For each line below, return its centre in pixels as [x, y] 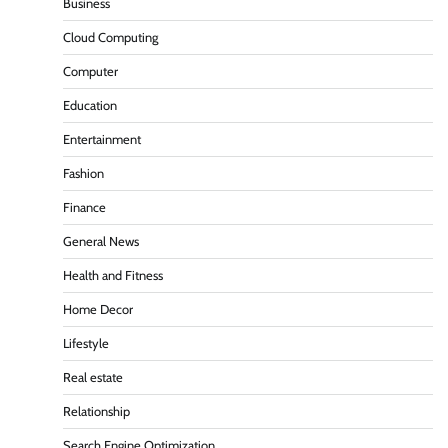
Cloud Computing [110, 37]
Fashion [83, 173]
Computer [90, 71]
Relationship [96, 411]
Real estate [93, 377]
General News [101, 241]
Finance [84, 207]
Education [90, 105]
